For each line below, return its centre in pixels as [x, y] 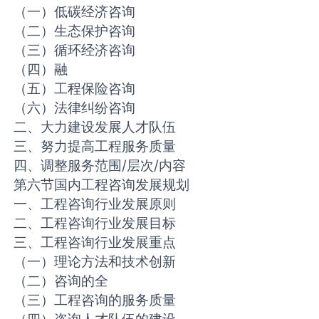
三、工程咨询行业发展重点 [95, 242]
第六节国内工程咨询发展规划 [102, 185]
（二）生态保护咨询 [75, 31]
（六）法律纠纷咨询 [75, 108]
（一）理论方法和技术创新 [95, 262]
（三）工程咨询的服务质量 [95, 300]
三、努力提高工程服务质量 [95, 146]
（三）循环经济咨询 [75, 50]
